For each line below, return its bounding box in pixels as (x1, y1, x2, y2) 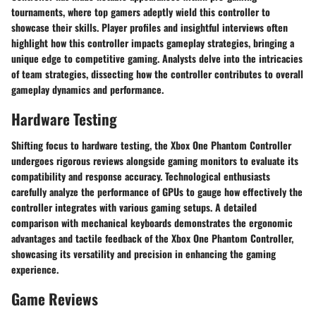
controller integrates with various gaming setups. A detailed (11, 200, 257, 214)
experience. (11, 262, 59, 276)
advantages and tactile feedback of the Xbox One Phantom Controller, (11, 231, 293, 245)
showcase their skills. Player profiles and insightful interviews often (11, 19, 288, 35)
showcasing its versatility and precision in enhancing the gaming (11, 246, 276, 261)
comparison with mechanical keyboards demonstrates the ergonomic (11, 215, 293, 230)
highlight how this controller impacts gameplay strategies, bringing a (11, 35, 294, 50)
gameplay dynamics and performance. (11, 81, 164, 97)
